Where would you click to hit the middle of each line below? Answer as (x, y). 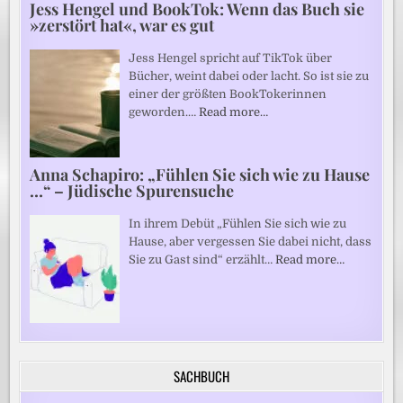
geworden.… (164, 112)
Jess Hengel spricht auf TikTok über (231, 58)
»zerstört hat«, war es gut (122, 26)
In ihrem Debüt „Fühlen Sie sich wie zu (238, 224)
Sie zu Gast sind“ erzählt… (202, 260)
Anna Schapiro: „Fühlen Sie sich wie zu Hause (200, 175)
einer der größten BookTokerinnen (228, 94)
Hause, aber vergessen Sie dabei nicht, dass (251, 242)
